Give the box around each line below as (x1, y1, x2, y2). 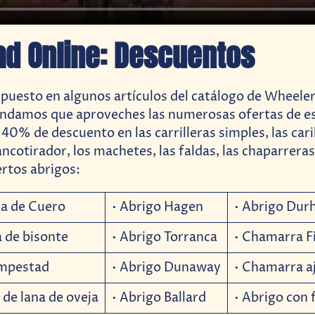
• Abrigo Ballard (111, 290, 206, 307)
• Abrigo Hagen (111, 199, 203, 217)
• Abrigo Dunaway (111, 259, 221, 277)
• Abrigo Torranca (111, 229, 217, 247)
